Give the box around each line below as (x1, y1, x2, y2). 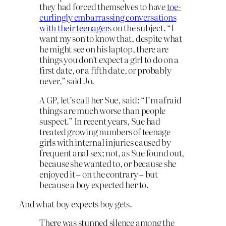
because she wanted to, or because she (39, 156, 177, 169)
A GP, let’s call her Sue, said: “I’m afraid (39, 93, 182, 106)
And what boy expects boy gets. (19, 197, 132, 210)
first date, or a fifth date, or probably (39, 64, 172, 77)
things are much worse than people (39, 103, 166, 117)
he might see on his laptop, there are (39, 42, 169, 55)
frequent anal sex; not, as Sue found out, (39, 146, 185, 159)
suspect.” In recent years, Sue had (39, 114, 160, 127)
